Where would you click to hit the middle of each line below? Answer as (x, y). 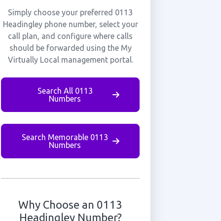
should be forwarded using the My (70, 48)
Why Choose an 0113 (71, 204)
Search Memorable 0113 (65, 137)
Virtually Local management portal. (70, 60)
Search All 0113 (65, 91)
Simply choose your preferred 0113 (71, 12)
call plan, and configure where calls (71, 36)
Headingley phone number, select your (70, 24)
